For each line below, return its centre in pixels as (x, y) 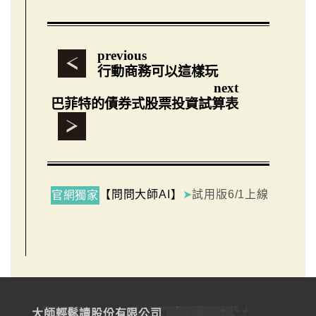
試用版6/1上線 (230, 195)
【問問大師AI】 (141, 195)
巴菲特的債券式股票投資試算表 (144, 104)
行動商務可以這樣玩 (157, 72)
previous (122, 56)
